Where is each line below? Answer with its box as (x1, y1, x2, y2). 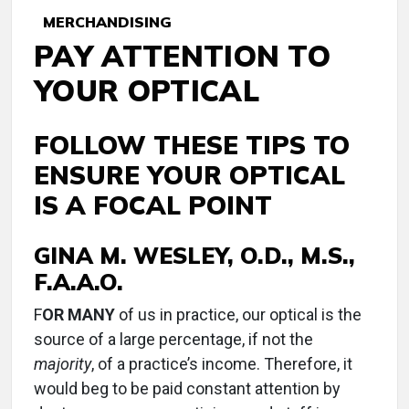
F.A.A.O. (34, 267, 123, 296)
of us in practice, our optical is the (115, 305, 362, 324)
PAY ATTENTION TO (34, 37, 331, 74)
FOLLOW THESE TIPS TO (34, 129, 350, 161)
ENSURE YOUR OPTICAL (34, 159, 345, 191)
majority (34, 354, 91, 373)
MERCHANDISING (34, 13, 172, 31)
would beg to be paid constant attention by (34, 379, 341, 398)
